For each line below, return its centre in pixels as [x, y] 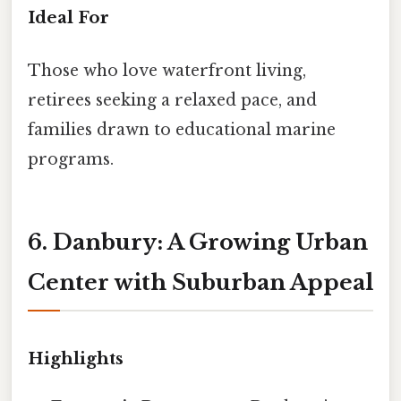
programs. [71, 159]
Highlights [76, 359]
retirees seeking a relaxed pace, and [172, 100]
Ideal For [68, 17]
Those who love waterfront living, [167, 70]
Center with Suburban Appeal [200, 282]
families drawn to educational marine [182, 129]
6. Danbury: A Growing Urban [198, 242]
